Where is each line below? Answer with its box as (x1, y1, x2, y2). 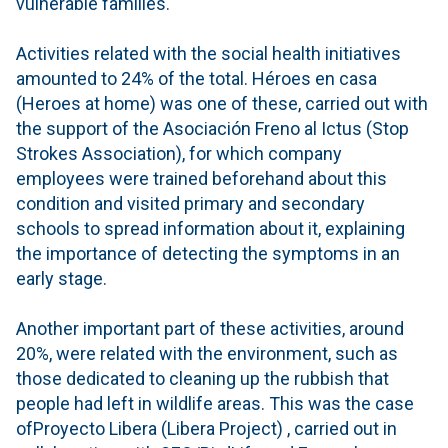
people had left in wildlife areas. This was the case (16, 392, 414, 414)
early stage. (16, 267, 107, 289)
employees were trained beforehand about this (16, 167, 387, 189)
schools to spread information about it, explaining (16, 217, 405, 239)
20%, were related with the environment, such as (16, 342, 398, 364)
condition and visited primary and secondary (16, 192, 365, 214)
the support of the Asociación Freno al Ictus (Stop (16, 117, 409, 139)
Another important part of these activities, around (16, 317, 404, 339)
